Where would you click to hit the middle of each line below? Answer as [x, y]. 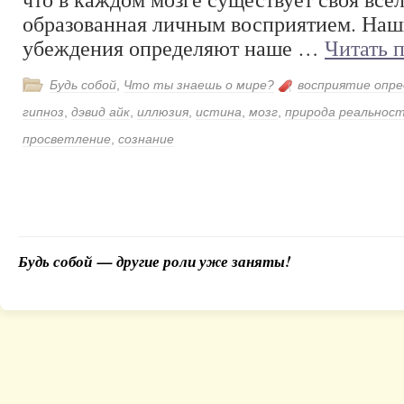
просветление [67, 139]
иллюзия [163, 112]
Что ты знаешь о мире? [199, 85]
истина [219, 112]
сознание [146, 139]
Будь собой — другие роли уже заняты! [155, 262]
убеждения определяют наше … [174, 48]
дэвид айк [101, 112]
